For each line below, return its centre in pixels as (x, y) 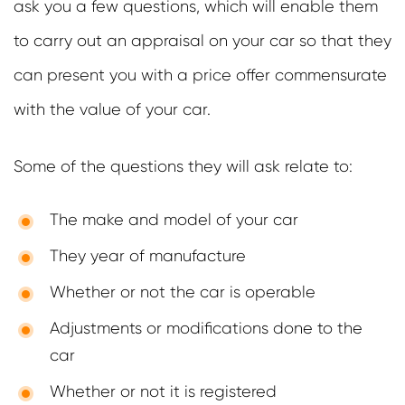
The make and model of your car (174, 220)
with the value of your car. (112, 110)
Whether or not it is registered (163, 392)
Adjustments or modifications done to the (206, 329)
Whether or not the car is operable (183, 292)
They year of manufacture (148, 256)
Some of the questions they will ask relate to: (183, 167)
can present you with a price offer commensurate (200, 75)
